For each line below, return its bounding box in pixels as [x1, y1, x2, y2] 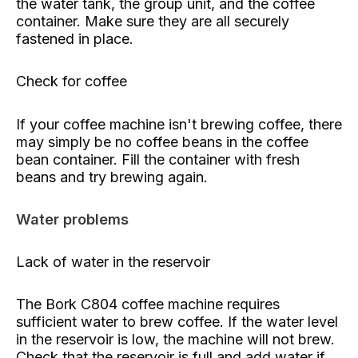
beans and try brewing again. [16, 168, 208, 185]
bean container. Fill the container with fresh [16, 150, 300, 168]
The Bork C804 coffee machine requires [16, 296, 280, 313]
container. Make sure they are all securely [16, 12, 289, 30]
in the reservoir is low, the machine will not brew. [16, 331, 335, 348]
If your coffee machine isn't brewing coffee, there [16, 115, 342, 133]
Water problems [16, 210, 129, 229]
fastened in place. [16, 30, 133, 47]
